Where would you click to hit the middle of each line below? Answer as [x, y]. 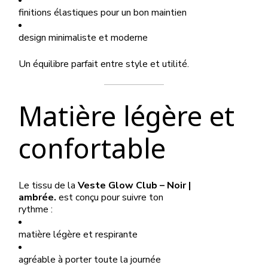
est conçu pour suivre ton [110, 198]
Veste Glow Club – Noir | [135, 186]
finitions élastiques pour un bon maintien [103, 13]
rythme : [36, 210]
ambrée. [38, 198]
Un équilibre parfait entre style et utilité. [104, 64]
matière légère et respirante [78, 235]
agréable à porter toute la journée [90, 260]
